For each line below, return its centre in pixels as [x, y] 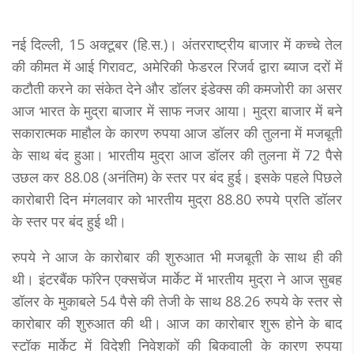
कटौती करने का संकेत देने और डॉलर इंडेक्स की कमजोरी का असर [177, 88]
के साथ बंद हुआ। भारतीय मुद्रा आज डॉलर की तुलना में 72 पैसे [177, 154]
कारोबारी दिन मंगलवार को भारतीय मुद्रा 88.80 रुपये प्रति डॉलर [177, 199]
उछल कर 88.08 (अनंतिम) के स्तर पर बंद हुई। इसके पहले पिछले [177, 177]
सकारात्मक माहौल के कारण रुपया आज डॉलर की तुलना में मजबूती [177, 132]
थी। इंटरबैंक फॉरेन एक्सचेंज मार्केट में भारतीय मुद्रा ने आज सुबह [177, 279]
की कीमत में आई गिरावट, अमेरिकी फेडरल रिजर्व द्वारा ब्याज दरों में [177, 66]
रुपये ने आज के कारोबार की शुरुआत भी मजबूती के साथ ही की [177, 256]
